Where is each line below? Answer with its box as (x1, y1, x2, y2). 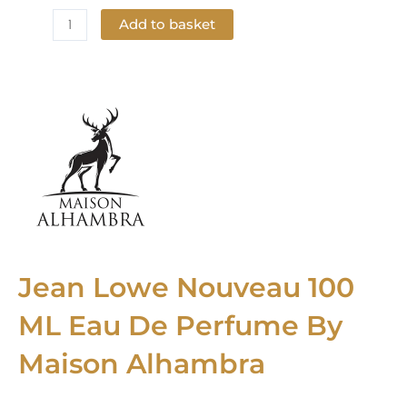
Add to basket (118, 15, 215, 33)
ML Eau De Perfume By (18, 308, 342, 342)
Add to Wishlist (41, 71, 152, 89)
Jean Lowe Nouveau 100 (18, 270, 354, 304)
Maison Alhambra (18, 346, 265, 381)
